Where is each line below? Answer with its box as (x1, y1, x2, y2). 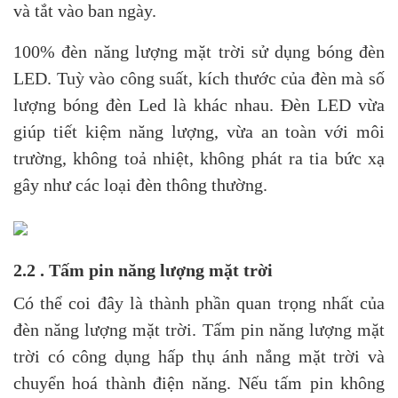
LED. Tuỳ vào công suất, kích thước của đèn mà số (13, 68, 385, 89)
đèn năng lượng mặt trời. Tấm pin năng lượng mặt (13, 320, 385, 340)
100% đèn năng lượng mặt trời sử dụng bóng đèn (13, 42, 385, 62)
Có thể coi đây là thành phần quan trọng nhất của (13, 293, 385, 314)
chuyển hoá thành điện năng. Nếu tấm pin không (13, 373, 385, 394)
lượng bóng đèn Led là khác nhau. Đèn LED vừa (13, 95, 385, 115)
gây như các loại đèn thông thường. (13, 175, 267, 195)
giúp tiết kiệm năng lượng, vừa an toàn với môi (13, 122, 385, 142)
